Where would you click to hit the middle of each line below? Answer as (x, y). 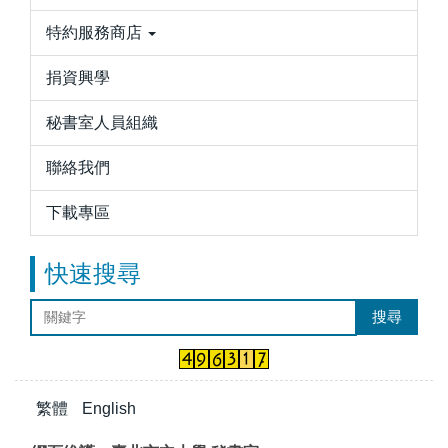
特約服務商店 (94, 32)
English (109, 408)
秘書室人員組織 (102, 122)
